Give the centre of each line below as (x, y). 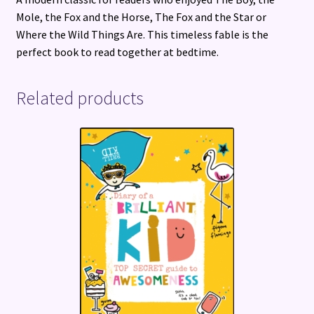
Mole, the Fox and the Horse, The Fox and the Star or (141, 16)
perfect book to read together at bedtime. (117, 52)
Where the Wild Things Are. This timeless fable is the (142, 34)
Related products (80, 98)
